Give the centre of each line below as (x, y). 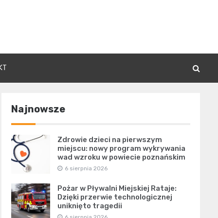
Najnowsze (38, 109)
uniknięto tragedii (90, 206)
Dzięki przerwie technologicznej (115, 197)
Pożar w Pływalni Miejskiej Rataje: (117, 188)
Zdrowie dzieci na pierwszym (109, 139)
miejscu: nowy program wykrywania (121, 148)
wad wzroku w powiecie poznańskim (121, 157)
